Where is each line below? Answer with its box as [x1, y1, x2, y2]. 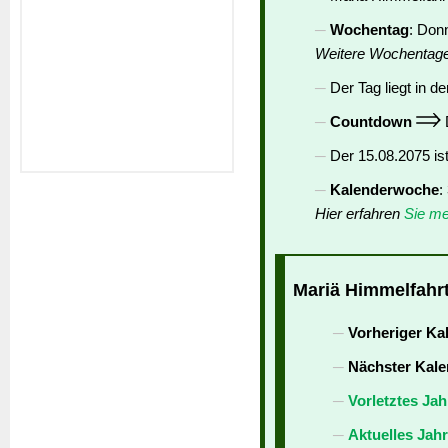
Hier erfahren [315, 205, 404, 223]
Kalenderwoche [330, 181, 439, 199]
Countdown [330, 113, 412, 131]
